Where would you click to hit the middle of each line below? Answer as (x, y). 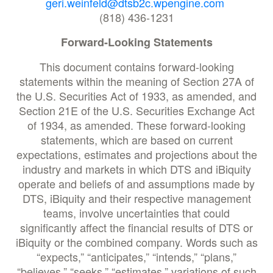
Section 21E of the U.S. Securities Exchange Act (136, 110)
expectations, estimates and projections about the (136, 154)
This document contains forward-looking (136, 66)
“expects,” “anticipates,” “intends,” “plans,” (136, 257)
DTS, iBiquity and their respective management (136, 198)
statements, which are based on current (136, 140)
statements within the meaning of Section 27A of (136, 81)
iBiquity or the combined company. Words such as (136, 242)
